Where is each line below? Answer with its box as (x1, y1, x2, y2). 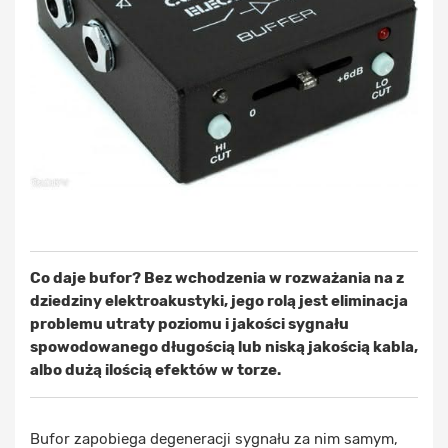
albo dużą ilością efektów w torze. (30, 361, 281, 379)
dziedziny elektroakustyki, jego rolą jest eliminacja (30, 292, 408, 310)
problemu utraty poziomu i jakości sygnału (30, 315, 349, 333)
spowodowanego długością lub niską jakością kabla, (30, 338, 418, 356)
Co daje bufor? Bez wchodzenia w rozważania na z (30, 269, 404, 287)
